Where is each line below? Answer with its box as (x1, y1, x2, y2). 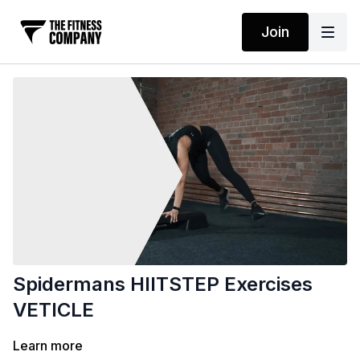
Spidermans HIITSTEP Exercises (13, 272, 313, 297)
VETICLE (13, 298, 94, 322)
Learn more (13, 337, 83, 354)
